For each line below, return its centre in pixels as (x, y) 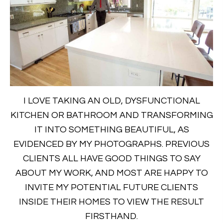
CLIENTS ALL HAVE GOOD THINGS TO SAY (111, 159)
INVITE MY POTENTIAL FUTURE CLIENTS (111, 188)
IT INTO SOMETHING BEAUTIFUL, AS (111, 130)
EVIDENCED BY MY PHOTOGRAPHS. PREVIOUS (111, 144)
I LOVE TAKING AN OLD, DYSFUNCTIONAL (111, 101)
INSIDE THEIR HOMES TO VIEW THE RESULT (111, 202)
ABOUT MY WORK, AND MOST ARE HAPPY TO (111, 173)
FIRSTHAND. (111, 217)
